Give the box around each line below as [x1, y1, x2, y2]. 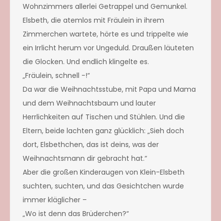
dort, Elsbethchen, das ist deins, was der [23, 139, 159, 149]
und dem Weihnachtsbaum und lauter [23, 98, 156, 108]
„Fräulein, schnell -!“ [23, 70, 90, 80]
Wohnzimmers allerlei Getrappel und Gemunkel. [23, 1, 187, 11]
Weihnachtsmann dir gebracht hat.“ [23, 153, 147, 163]
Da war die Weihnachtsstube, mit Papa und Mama [23, 84, 196, 94]
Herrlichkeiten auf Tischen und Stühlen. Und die [23, 111, 185, 122]
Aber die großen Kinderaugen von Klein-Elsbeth [23, 167, 184, 177]
